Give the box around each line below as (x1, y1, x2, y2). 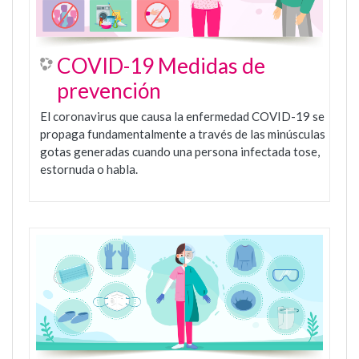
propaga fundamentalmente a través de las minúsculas (40, 126, 325, 141)
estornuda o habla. (40, 161, 138, 176)
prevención (57, 77, 161, 103)
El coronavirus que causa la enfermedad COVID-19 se (40, 108, 325, 123)
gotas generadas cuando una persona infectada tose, (40, 143, 320, 159)
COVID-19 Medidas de (57, 52, 265, 79)
